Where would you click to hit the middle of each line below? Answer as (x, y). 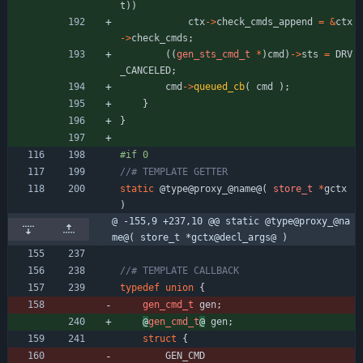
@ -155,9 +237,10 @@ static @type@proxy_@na (231, 221)
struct (160, 338)
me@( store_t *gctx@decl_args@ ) (200, 237)
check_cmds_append (265, 21)
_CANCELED (145, 70)
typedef (140, 287)
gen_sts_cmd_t (214, 54)
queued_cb (219, 86)
